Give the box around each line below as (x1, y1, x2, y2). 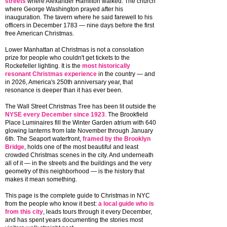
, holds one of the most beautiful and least (24, 143, 138, 150)
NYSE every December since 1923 (5, 111, 105, 118)
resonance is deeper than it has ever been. (5, 87, 123, 94)
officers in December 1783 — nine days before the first (5, 22, 154, 29)
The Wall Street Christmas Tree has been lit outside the (5, 103, 156, 110)
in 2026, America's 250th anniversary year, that (5, 79, 133, 86)
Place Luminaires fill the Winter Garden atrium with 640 (5, 119, 156, 126)
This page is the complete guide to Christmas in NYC (5, 192, 150, 199)
